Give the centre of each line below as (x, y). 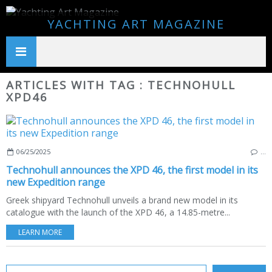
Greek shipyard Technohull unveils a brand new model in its (122, 200)
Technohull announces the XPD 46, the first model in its (132, 170)
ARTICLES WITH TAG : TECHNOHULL (121, 85)
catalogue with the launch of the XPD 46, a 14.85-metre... (118, 212)
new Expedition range (56, 182)
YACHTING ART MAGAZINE (136, 24)
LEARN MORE (40, 232)
